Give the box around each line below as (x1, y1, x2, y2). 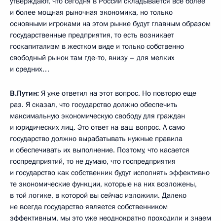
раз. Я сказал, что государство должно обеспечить (10, 99, 178, 110)
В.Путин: (10, 88, 39, 98)
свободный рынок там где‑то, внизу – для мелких (10, 52, 175, 63)
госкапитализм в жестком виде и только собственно (10, 41, 184, 51)
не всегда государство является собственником (10, 201, 168, 212)
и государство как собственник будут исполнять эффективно (10, 167, 210, 178)
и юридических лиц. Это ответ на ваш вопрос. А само (10, 122, 185, 132)
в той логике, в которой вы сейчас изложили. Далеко (10, 190, 186, 200)
